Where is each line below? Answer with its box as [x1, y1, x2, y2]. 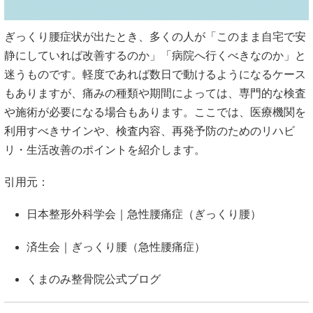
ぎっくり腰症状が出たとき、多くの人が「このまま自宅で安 [4, 31, 306, 43]
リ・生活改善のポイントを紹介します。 [4, 144, 205, 156]
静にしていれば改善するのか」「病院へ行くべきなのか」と [4, 50, 306, 62]
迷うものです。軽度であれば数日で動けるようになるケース [4, 68, 306, 81]
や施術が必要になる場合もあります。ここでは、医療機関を [4, 106, 306, 119]
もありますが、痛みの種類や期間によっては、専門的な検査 [4, 87, 306, 100]
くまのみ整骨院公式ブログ [27, 272, 161, 285]
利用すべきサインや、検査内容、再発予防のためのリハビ [4, 125, 295, 138]
